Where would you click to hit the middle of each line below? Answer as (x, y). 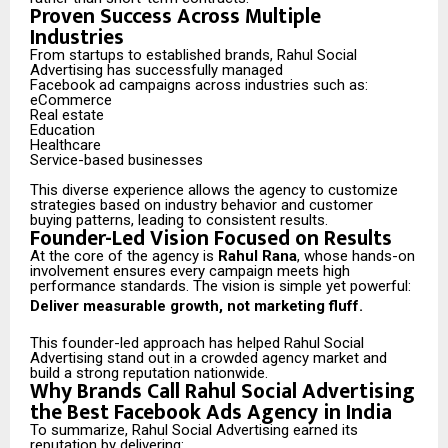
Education (62, 130)
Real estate (67, 115)
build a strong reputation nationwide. (149, 373)
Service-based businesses (116, 160)
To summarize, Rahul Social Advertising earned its (194, 430)
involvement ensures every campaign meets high (190, 271)
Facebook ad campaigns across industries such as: (199, 85)
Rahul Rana (257, 256)
